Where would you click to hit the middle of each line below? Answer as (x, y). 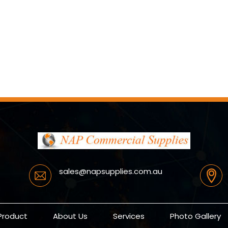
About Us (70, 216)
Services (129, 216)
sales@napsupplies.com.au (111, 172)
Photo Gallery (195, 216)
